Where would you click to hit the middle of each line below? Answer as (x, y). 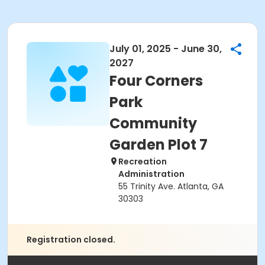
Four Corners (156, 81)
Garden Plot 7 (159, 145)
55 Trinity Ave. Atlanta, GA (171, 186)
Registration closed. (71, 240)
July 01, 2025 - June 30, (166, 49)
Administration (151, 174)
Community (153, 123)
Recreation (143, 161)
